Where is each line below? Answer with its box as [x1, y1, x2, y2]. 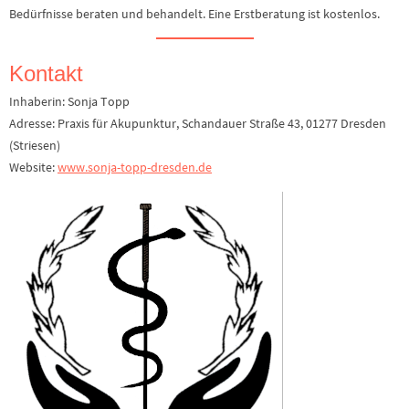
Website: [9, 159, 58, 176]
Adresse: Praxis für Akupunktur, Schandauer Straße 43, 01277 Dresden [9, 115, 386, 132]
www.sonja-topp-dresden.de [58, 159, 212, 176]
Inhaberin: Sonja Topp [9, 93, 130, 110]
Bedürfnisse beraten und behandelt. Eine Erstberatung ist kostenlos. [9, 5, 380, 22]
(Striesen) [9, 137, 60, 154]
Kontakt [9, 61, 83, 87]
